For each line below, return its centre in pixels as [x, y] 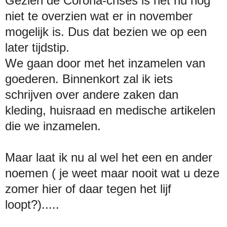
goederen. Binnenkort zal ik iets [89, 79]
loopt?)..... [32, 204]
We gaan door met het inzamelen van [105, 63]
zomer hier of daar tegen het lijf [88, 188]
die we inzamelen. [55, 126]
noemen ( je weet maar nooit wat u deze [112, 173]
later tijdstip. [37, 47]
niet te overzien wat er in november [99, 16]
